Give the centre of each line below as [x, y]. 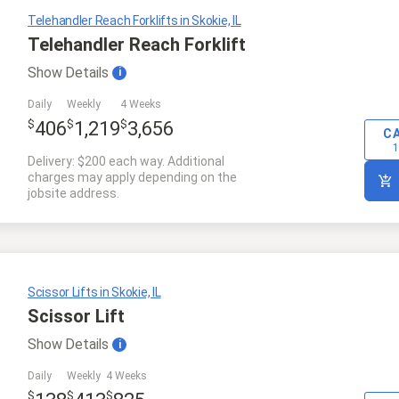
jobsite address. [73, 194]
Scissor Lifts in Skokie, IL [94, 293]
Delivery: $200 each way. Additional [126, 162]
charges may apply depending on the [132, 178]
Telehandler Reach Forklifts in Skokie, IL [134, 20]
